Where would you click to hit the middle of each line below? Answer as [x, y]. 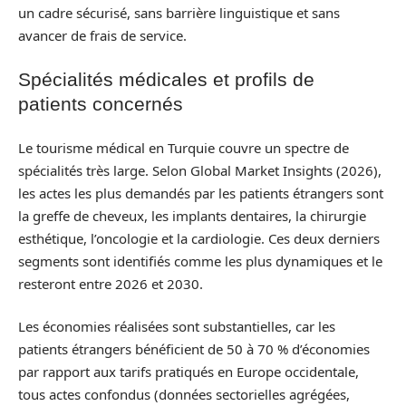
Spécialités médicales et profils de [166, 79]
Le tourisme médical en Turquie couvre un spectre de [184, 147]
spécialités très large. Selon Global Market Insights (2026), [200, 170]
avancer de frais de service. [102, 35]
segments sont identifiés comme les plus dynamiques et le [200, 261]
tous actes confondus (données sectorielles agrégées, [184, 394]
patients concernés [101, 104]
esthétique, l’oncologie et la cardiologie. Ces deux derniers [199, 238]
